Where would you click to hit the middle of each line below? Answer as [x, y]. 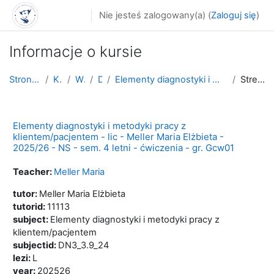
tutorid [28, 206]
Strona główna [35, 80]
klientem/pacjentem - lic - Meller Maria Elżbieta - [118, 136]
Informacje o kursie [76, 51]
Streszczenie [261, 80]
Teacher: [33, 172]
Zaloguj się [234, 15]
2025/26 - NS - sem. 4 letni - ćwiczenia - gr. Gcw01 [124, 147]
